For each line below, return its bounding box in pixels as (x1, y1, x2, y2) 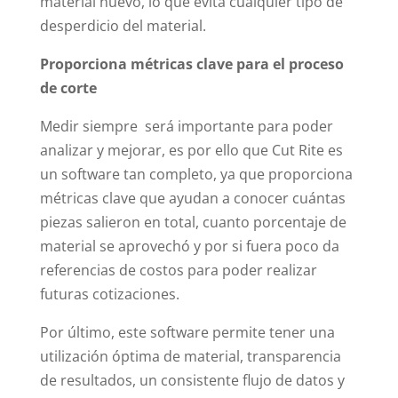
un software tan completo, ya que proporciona (39, 163, 353, 184)
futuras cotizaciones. (39, 283, 179, 304)
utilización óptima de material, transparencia (39, 346, 341, 366)
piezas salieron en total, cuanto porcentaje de (39, 211, 346, 232)
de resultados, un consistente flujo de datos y (39, 370, 345, 390)
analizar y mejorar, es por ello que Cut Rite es (39, 139, 343, 160)
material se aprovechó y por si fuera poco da (39, 235, 339, 256)
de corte (39, 77, 97, 98)
